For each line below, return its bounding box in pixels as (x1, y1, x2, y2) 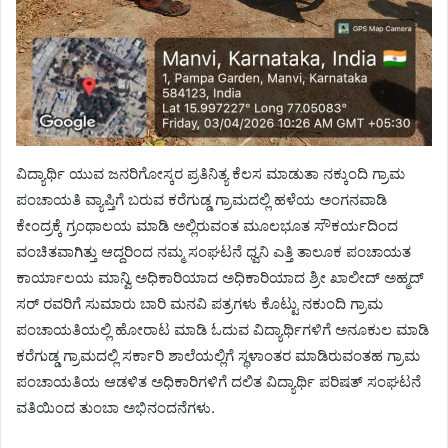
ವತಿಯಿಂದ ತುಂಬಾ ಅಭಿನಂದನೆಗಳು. (16, 397, 215, 417)
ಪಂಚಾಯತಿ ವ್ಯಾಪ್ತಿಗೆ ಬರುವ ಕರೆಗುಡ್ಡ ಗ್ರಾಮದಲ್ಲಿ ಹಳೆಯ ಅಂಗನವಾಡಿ (16, 189, 387, 209)
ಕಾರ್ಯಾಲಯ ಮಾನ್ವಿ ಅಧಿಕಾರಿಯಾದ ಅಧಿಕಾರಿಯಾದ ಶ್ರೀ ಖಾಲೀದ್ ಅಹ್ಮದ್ (16, 267, 424, 287)
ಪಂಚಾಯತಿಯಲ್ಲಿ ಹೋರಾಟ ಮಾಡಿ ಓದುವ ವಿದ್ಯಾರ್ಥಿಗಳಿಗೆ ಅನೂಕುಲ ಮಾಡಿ (16, 319, 429, 339)
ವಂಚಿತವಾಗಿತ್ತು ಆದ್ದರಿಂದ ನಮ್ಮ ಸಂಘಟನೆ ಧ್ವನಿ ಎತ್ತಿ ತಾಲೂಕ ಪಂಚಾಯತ (16, 241, 411, 261)
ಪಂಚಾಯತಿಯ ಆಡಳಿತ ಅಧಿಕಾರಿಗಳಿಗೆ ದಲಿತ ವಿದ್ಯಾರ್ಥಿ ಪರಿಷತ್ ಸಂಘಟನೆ (16, 371, 421, 391)
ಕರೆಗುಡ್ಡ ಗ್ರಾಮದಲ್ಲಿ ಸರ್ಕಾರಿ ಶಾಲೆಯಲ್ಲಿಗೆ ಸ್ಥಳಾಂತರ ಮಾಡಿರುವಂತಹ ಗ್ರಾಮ (16, 345, 420, 365)
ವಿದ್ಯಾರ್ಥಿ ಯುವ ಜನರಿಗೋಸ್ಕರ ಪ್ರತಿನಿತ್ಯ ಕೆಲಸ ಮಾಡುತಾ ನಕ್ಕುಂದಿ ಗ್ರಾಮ (16, 163, 405, 183)
